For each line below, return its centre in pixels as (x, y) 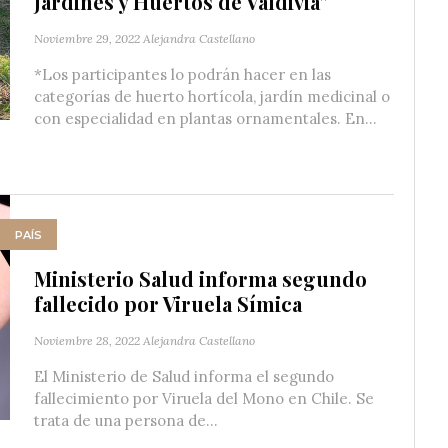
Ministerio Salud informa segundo (200, 279)
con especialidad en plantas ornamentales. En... (205, 119)
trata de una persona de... (126, 421)
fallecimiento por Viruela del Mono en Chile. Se (204, 399)
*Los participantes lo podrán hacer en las (182, 75)
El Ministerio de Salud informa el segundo (184, 377)
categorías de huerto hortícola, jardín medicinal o (212, 97)
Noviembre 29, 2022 (87, 39)
